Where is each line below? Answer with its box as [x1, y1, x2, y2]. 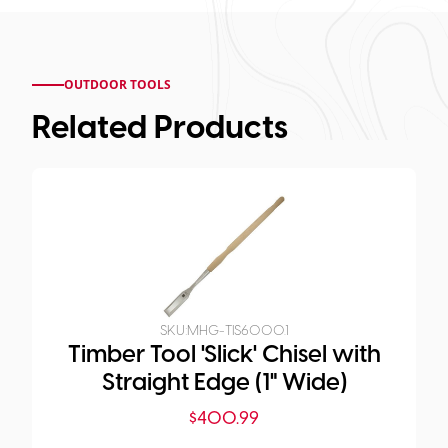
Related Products [32, 112, 288, 147]
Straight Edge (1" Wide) [101, 371, 347, 397]
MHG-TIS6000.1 [186, 324, 289, 340]
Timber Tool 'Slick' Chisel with [67, 343, 381, 369]
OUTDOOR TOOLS [64, 76, 171, 94]
